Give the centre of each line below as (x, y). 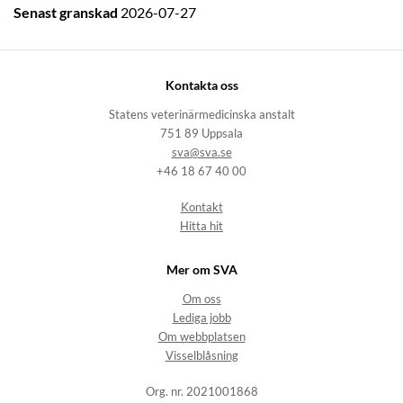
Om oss (201, 300)
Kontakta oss (201, 85)
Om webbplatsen (201, 337)
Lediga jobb (201, 318)
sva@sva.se (201, 153)
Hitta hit (201, 227)
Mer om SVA (201, 270)
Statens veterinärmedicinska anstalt (201, 115)
